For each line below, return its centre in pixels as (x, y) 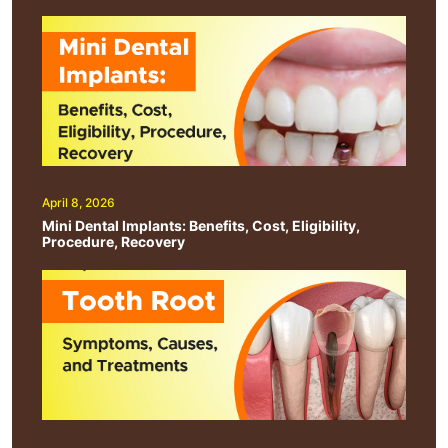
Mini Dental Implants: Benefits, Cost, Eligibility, (201, 225)
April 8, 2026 (78, 202)
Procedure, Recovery (113, 241)
